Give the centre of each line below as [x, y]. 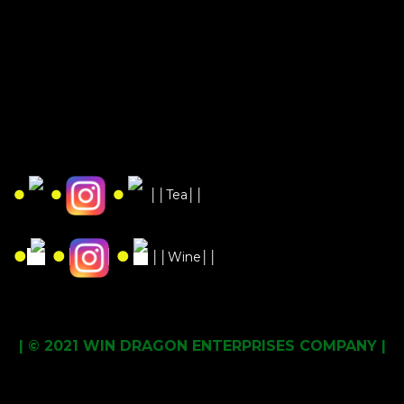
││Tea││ [173, 194]
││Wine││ [183, 257]
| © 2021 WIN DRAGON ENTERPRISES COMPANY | [202, 346]
